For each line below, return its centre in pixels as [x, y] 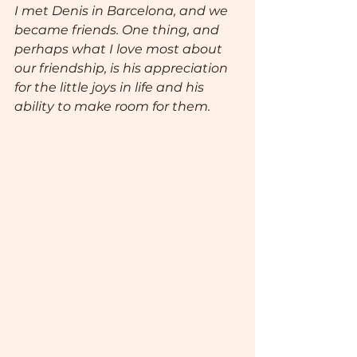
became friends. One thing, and [118, 29]
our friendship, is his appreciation [123, 68]
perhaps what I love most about [120, 49]
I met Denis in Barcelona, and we [123, 10]
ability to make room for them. [112, 106]
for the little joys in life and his [111, 87]
